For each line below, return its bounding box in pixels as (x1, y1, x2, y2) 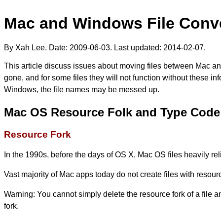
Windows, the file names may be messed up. (4, 85, 159, 94)
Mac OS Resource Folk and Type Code (4, 105, 220, 119)
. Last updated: (110, 43, 163, 52)
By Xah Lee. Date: (4, 43, 70, 52)
